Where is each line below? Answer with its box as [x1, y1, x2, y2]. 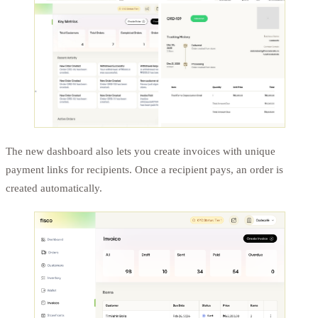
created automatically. [6, 181, 102, 194]
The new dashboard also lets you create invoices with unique [6, 144, 275, 157]
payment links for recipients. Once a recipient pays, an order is [6, 163, 283, 175]
